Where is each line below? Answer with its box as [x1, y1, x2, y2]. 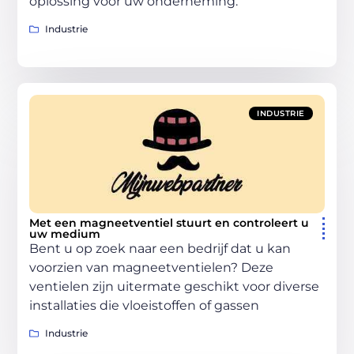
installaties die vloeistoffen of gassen [29, 298, 260, 313]
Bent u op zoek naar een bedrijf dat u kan [29, 241, 292, 256]
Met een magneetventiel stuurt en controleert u [29, 216, 310, 230]
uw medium [29, 227, 101, 241]
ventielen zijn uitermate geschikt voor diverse [29, 279, 320, 294]
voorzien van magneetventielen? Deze [29, 260, 274, 275]
